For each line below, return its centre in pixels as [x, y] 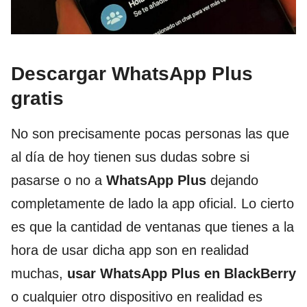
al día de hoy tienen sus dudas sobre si [130, 157]
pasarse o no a [59, 181]
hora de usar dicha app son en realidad [130, 250]
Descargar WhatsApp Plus [132, 74]
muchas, [39, 274]
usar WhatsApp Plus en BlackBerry [182, 274]
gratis [37, 99]
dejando [232, 181]
